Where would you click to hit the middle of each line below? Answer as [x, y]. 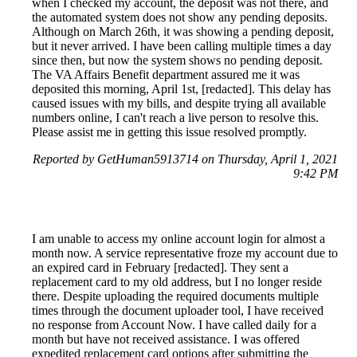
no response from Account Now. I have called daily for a [174, 324]
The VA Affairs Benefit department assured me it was [166, 74]
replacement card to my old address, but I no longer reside [177, 281]
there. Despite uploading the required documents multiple [175, 296]
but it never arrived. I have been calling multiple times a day [182, 45]
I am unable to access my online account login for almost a [178, 238]
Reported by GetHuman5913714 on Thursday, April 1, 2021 [185, 159]
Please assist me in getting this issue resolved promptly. [169, 131]
